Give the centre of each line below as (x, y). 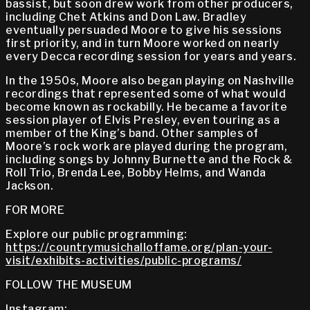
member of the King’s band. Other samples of (132, 134)
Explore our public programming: (97, 235)
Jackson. (29, 186)
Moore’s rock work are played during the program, (146, 147)
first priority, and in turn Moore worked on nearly (142, 44)
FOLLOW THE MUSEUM (69, 285)
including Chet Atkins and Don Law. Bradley (126, 17)
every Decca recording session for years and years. (151, 57)
